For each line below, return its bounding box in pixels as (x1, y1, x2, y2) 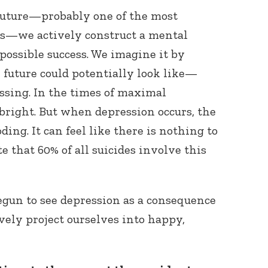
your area (132, 136, 177, 148)
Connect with (132, 112, 196, 124)
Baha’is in (132, 124, 179, 136)
